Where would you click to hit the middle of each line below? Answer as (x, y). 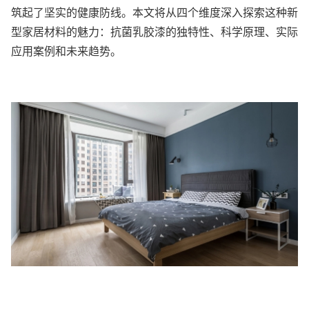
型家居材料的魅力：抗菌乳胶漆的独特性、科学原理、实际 (154, 32)
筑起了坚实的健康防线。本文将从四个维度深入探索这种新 (154, 13)
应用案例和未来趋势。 (66, 51)
